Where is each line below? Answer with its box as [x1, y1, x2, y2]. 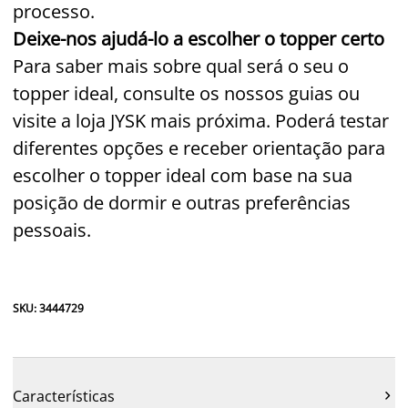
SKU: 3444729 [13, 300, 84, 316]
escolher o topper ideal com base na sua [13, 162, 352, 188]
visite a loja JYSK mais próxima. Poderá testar [13, 107, 389, 133]
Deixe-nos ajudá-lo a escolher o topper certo [13, 25, 384, 51]
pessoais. [13, 217, 91, 242]
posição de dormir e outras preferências [13, 189, 351, 215]
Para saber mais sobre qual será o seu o [13, 53, 349, 78]
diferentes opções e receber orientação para [13, 135, 385, 160]
